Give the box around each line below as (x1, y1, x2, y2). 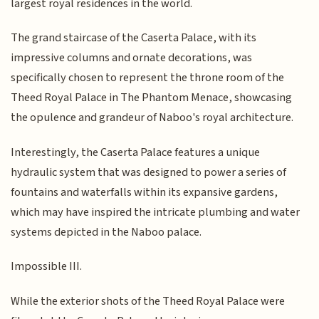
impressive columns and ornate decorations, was (11, 49, 253, 67)
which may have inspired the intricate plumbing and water (11, 203, 300, 221)
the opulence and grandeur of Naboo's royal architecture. (11, 109, 294, 127)
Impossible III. (11, 258, 83, 276)
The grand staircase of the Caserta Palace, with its (11, 29, 257, 47)
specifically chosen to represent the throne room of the (11, 69, 285, 87)
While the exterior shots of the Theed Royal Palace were (11, 292, 286, 310)
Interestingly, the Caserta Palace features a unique (11, 143, 261, 161)
